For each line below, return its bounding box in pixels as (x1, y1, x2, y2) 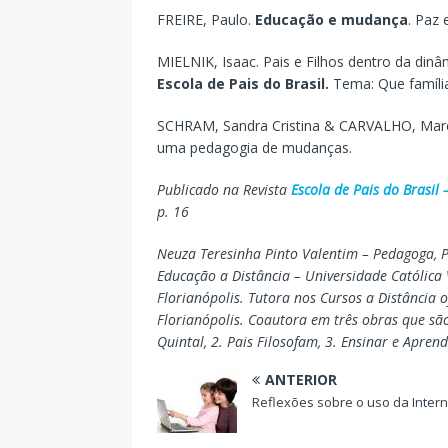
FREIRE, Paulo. (157, 9, 255, 29)
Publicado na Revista (157, 179, 291, 199)
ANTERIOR (265, 369, 337, 389)
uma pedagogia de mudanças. (157, 137, 352, 157)
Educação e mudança (255, 9, 408, 29)
